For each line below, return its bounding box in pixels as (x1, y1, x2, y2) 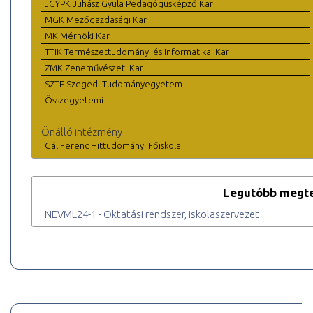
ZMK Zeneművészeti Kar (45, 63, 143, 73)
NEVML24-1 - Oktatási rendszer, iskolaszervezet (45, 208, 259, 221)
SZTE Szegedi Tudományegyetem (45, 79, 182, 89)
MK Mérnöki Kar (45, 31, 110, 41)
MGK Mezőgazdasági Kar (45, 15, 147, 25)
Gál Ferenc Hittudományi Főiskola (45, 140, 181, 151)
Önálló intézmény (41, 126, 122, 138)
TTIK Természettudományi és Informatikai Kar (45, 47, 229, 57)
